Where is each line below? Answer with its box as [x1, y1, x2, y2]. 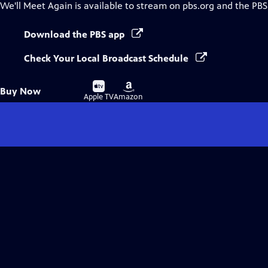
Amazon [114, 92, 143, 102]
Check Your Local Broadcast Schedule [24, 53, 191, 64]
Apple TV [84, 92, 114, 102]
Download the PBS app [24, 29, 127, 40]
